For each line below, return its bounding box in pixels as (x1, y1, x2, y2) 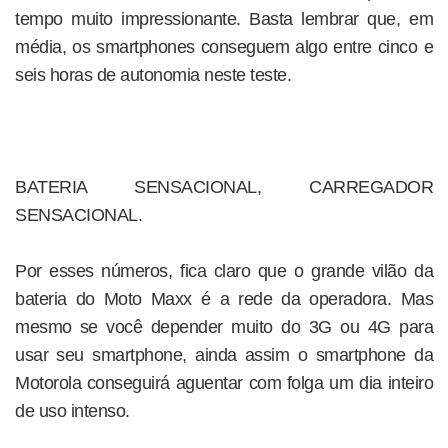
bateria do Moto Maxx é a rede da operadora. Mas (15, 289, 433, 309)
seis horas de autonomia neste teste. (15, 65, 291, 85)
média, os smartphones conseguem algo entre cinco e (15, 37, 433, 57)
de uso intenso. (15, 401, 130, 421)
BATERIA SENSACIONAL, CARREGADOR (15, 177, 433, 197)
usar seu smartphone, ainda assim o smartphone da (15, 345, 433, 365)
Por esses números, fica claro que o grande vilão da (15, 261, 433, 281)
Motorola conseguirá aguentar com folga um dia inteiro (15, 373, 433, 393)
